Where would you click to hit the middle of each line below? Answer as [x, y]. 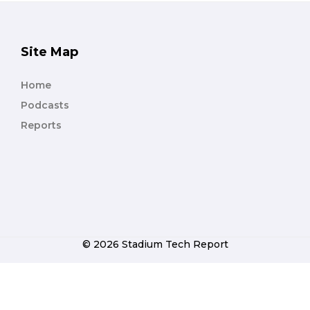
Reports [41, 126]
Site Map [49, 52]
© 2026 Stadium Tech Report [155, 245]
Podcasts [45, 106]
